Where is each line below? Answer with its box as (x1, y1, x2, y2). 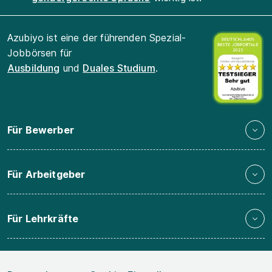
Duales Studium (83, 62, 155, 74)
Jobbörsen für (7, 47, 72, 59)
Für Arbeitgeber (7, 168, 86, 180)
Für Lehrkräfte (7, 212, 79, 225)
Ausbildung (7, 62, 60, 74)
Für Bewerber (7, 123, 74, 136)
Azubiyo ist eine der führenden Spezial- (7, 32, 186, 44)
